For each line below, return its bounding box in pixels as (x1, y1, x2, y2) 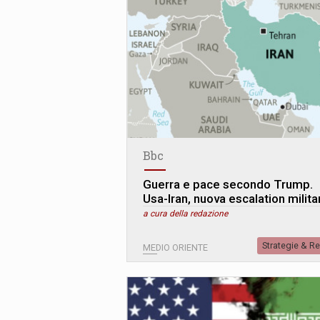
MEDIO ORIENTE (143, 242, 208, 254)
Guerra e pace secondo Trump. (143, 177, 313, 192)
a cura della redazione (143, 209, 228, 219)
